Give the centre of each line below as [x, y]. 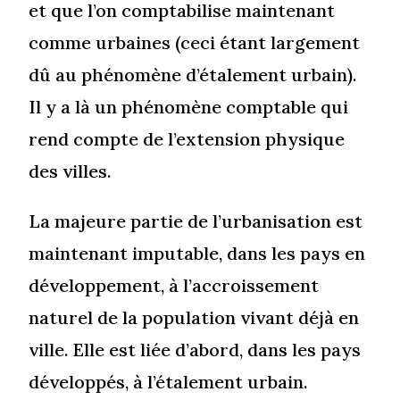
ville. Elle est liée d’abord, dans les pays [195, 350]
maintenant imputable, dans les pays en [197, 254]
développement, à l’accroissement [174, 286]
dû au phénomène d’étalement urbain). [193, 75]
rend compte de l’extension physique [187, 139]
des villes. [71, 171]
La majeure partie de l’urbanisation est [196, 221]
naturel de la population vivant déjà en [194, 318]
